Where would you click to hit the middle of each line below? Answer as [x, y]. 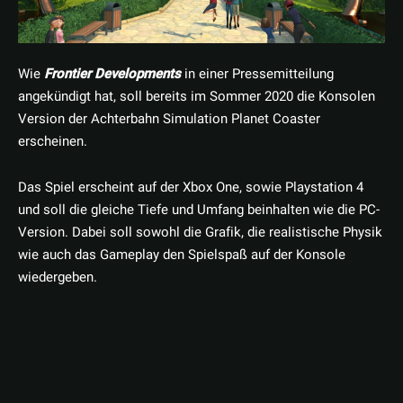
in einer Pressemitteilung [257, 74]
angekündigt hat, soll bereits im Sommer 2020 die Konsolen [197, 97]
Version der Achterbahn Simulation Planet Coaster [169, 119]
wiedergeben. [58, 278]
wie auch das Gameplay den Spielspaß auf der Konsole [182, 255]
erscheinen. [53, 142]
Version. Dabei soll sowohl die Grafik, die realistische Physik [200, 233]
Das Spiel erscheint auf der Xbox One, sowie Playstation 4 [191, 188]
